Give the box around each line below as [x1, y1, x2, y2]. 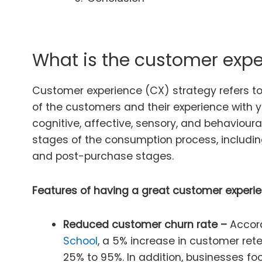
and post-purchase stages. [32, 149, 174, 163]
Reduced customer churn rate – [63, 218, 227, 232]
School [63, 234, 98, 249]
